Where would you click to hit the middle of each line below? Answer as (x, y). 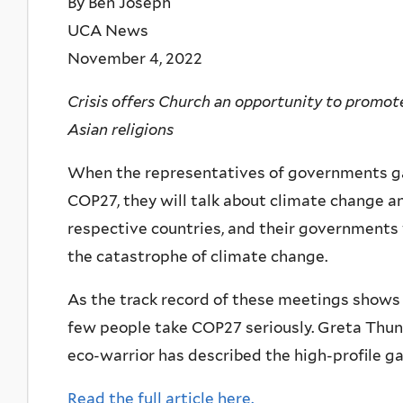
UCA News (108, 30)
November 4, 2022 (135, 58)
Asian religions (121, 129)
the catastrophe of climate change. (197, 256)
